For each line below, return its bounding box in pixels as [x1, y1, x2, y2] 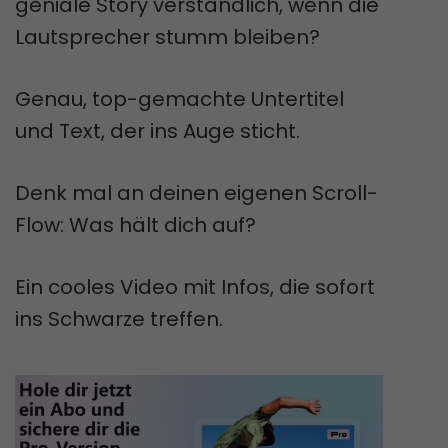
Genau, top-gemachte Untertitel [15, 85, 344, 113]
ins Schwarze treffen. [15, 305, 223, 333]
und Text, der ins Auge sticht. [15, 117, 300, 145]
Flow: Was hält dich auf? [15, 211, 256, 239]
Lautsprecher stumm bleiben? [15, 23, 320, 51]
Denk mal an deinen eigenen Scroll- [15, 179, 378, 207]
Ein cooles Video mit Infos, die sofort [15, 273, 375, 301]
